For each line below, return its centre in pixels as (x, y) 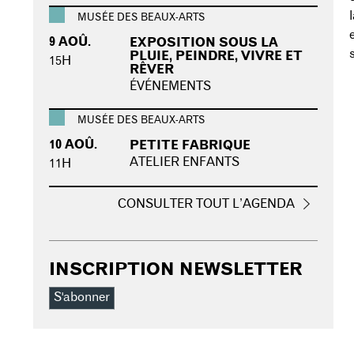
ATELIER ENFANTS (185, 162)
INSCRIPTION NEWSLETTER (176, 270)
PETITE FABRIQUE (190, 145)
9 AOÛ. (70, 42)
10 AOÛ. (73, 144)
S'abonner (82, 297)
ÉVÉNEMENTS (170, 86)
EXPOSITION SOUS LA (204, 42)
